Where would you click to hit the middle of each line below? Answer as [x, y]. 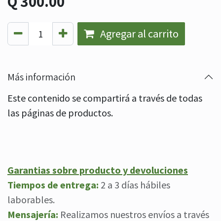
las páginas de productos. [60, 113]
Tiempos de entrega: [53, 185]
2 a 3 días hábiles [134, 185]
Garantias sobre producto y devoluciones [98, 170]
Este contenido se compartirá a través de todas [105, 98]
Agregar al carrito [138, 34]
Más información [41, 77]
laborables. [32, 200]
